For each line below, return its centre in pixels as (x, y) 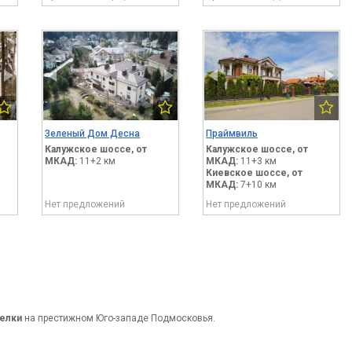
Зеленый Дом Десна (93, 134)
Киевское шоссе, (248, 173)
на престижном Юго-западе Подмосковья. (119, 319)
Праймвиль (232, 134)
